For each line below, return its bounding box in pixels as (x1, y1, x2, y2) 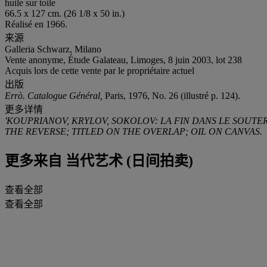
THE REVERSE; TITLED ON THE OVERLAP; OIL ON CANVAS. (5, 126, 262, 136)
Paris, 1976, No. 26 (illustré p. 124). (105, 90, 240, 101)
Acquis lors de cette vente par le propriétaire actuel (5, 65, 194, 76)
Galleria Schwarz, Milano (5, 44, 101, 54)
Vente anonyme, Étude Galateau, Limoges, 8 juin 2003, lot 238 (5, 54, 242, 65)
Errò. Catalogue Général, (5, 90, 105, 101)
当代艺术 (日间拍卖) (62, 153, 193, 169)
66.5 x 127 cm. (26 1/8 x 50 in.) (5, 8, 125, 18)
